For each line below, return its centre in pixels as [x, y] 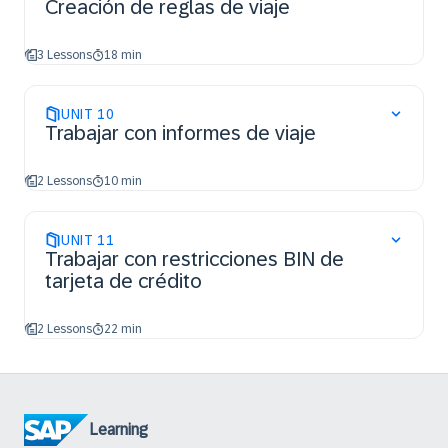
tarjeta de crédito [123, 281]
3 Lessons [64, 55]
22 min [123, 329]
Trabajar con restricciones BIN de [194, 259]
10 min [123, 181]
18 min [123, 55]
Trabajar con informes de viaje [180, 133]
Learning [118, 429]
